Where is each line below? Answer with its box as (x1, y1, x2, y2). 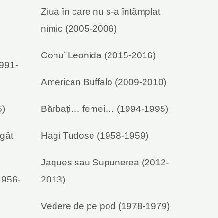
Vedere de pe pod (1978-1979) (41, 200, 170, 211)
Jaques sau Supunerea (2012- (41, 157, 169, 167)
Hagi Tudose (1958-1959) (41, 130, 148, 141)
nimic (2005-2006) (41, 23, 117, 34)
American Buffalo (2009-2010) (41, 76, 166, 87)
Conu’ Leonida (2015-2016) (41, 50, 156, 60)
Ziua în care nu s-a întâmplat (41, 6, 160, 17)
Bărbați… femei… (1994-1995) (41, 103, 168, 114)
